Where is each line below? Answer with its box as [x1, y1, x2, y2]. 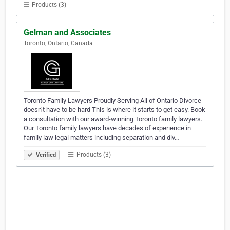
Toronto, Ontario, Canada [24, 40, 93, 47]
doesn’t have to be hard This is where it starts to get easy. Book [24, 106, 205, 114]
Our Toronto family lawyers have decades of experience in [24, 124, 191, 132]
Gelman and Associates [24, 28, 111, 38]
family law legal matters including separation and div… [24, 133, 179, 142]
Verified [34, 151, 56, 159]
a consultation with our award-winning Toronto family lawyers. [24, 115, 202, 123]
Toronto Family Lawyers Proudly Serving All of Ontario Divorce [24, 97, 201, 105]
